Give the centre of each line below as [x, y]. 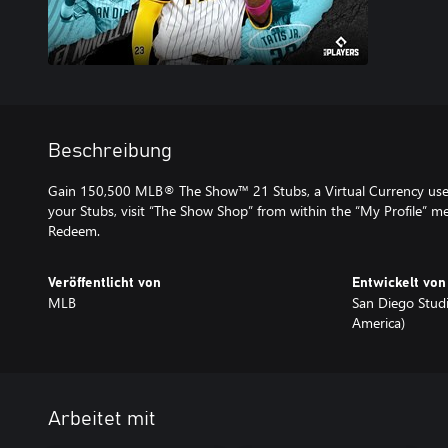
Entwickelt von [399, 283]
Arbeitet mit [102, 419]
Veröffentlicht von [104, 283]
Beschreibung [110, 151]
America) [378, 322]
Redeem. [74, 230]
